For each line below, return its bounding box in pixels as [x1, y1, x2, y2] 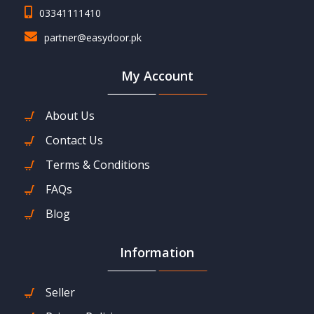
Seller [46, 284, 75, 300]
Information [120, 243, 194, 261]
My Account [121, 67, 193, 84]
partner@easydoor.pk [44, 30, 142, 44]
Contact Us [46, 132, 103, 148]
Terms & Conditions [46, 156, 150, 172]
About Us [46, 107, 95, 123]
